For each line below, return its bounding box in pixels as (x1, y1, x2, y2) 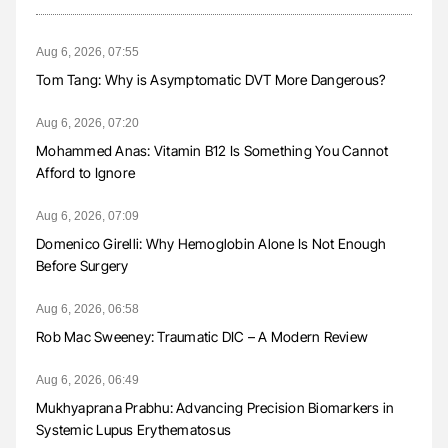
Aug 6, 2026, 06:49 (36, 373, 139, 388)
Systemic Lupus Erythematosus (36, 421, 231, 439)
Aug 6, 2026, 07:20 (36, 116, 139, 131)
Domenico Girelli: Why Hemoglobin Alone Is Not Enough (36, 235, 386, 253)
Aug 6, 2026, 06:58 (36, 302, 139, 317)
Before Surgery (36, 257, 129, 275)
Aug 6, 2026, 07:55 (36, 45, 139, 60)
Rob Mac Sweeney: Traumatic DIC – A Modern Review (36, 328, 368, 346)
